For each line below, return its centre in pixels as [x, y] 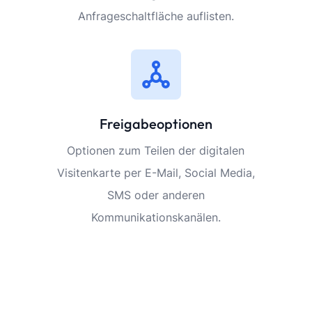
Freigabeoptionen [156, 124]
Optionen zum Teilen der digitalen [156, 150]
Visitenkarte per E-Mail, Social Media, [156, 173]
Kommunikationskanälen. [156, 217]
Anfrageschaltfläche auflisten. [156, 16]
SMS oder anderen [156, 195]
